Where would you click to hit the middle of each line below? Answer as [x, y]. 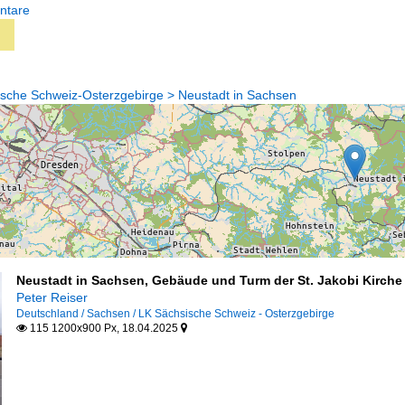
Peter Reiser [52, 297]
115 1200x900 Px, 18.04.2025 [104, 328]
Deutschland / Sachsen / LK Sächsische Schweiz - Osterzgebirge [175, 314]
